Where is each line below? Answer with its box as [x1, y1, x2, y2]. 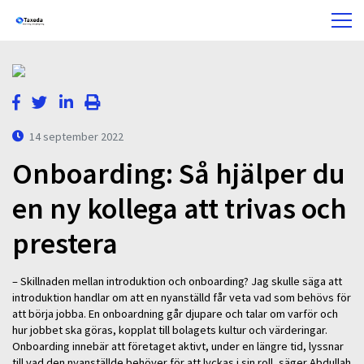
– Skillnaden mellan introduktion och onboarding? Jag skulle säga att [12, 273, 342, 288]
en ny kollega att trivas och [12, 190, 347, 227]
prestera [12, 225, 118, 262]
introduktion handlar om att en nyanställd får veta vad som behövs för [12, 289, 351, 305]
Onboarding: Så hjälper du [12, 155, 345, 193]
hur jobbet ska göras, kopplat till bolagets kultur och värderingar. [12, 322, 327, 337]
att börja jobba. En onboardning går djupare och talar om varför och [12, 305, 338, 321]
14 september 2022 [29, 128, 124, 144]
